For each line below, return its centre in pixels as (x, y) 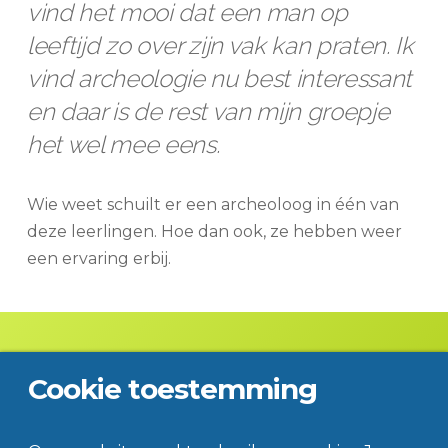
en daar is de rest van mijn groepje (208, 111)
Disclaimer (219, 415)
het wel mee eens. (123, 144)
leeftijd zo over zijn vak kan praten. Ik (220, 45)
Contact (132, 415)
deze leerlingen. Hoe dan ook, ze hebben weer (214, 231)
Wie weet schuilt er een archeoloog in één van (212, 204)
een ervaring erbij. (98, 258)
